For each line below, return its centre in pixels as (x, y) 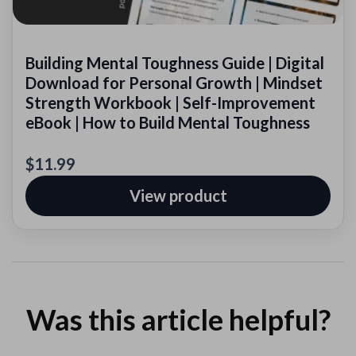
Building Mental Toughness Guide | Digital (175, 63)
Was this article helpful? (178, 319)
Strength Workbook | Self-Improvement (170, 103)
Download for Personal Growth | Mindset (174, 83)
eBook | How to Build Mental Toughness (168, 123)
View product (178, 196)
